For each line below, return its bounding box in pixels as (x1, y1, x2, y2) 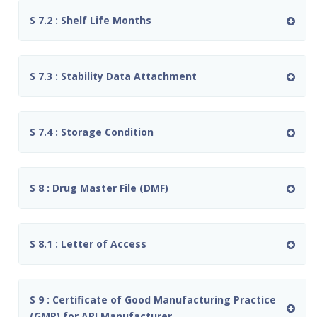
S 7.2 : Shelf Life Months (30, 13, 151, 28)
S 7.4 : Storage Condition (30, 125, 154, 139)
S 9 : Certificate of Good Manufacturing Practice (30, 293, 276, 307)
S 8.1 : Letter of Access (30, 237, 146, 251)
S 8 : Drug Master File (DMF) (30, 181, 168, 195)
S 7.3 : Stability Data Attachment (30, 69, 197, 83)
